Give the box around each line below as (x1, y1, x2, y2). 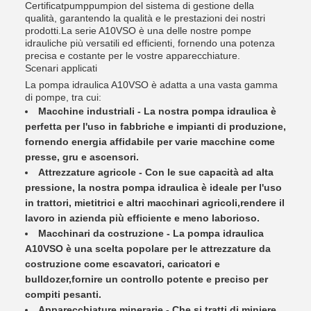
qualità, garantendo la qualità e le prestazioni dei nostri (25, 12, 265, 24)
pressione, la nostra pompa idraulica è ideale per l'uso (25, 182, 282, 193)
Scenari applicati (25, 62, 97, 74)
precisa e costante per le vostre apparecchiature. (25, 50, 240, 61)
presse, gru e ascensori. (25, 151, 139, 162)
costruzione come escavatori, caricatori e (25, 258, 220, 269)
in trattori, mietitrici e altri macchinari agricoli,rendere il (25, 197, 285, 208)
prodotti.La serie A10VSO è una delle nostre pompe (25, 25, 251, 36)
